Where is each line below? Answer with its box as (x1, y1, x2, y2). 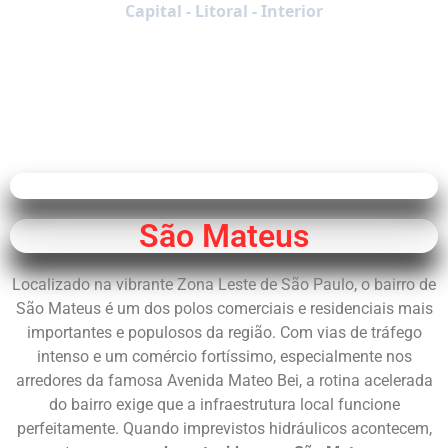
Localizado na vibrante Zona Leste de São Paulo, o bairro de (12, 274, 436, 294)
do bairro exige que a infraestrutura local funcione (48, 394, 400, 414)
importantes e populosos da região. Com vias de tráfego (26, 322, 422, 342)
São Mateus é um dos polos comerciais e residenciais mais (15, 298, 433, 318)
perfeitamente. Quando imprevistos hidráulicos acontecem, (16, 418, 432, 438)
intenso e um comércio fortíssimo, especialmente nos (36, 346, 412, 366)
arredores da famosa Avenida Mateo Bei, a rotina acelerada (15, 370, 433, 390)
